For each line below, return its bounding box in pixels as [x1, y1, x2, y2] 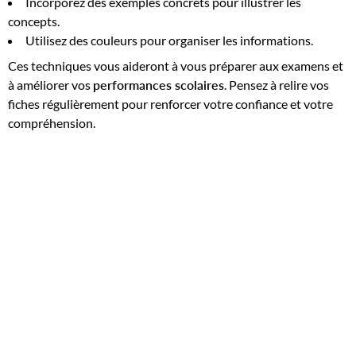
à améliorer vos [8, 76, 93, 92]
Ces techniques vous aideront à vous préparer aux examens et [8, 57, 343, 73]
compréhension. [8, 114, 95, 130]
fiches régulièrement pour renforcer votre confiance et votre [8, 95, 333, 111]
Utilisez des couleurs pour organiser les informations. [25, 32, 313, 48]
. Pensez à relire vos [224, 76, 329, 92]
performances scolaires [93, 76, 224, 92]
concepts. [8, 13, 60, 29]
